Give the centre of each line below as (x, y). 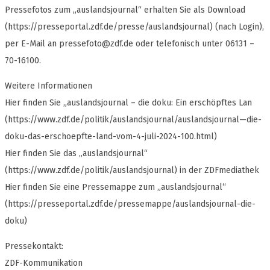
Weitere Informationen (49, 86)
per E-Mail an (32, 44)
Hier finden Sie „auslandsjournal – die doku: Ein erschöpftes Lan (128, 103)
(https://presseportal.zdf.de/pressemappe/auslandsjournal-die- (130, 204)
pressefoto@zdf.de (96, 44)
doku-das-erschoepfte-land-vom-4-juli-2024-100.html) (111, 137)
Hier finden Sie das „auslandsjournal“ (76, 154)
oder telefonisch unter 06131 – (194, 44)
